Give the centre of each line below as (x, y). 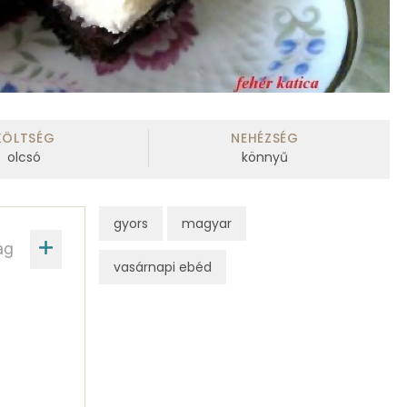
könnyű (264, 158)
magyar (206, 223)
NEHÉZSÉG (265, 139)
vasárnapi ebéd (162, 267)
